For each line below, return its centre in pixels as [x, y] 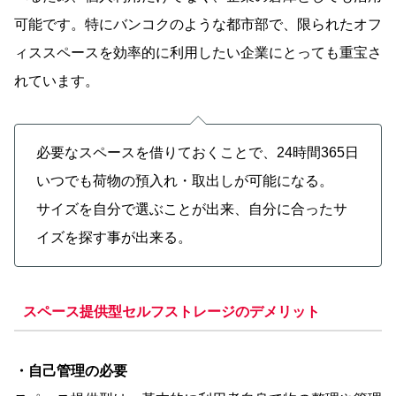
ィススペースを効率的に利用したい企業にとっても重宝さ [198, 52]
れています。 [57, 80]
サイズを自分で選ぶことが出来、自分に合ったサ [192, 209]
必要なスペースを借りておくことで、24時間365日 [198, 152]
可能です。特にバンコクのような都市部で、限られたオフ [198, 24]
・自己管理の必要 [71, 370]
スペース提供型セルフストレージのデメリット [171, 312]
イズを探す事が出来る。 [114, 237]
